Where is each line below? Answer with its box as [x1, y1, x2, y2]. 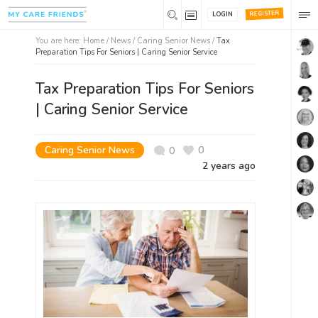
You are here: [35, 35, 83, 46]
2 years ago [202, 159, 256, 172]
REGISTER [246, 8, 283, 19]
